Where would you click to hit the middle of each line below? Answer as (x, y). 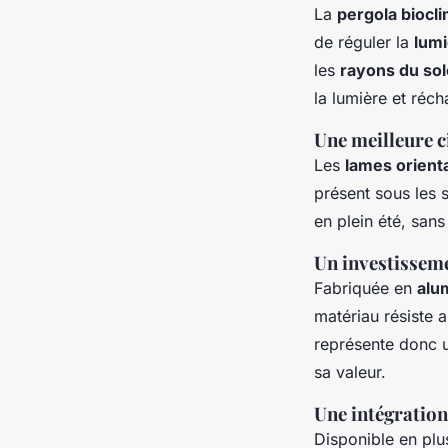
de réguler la (364, 41)
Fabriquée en (365, 287)
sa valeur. (350, 371)
